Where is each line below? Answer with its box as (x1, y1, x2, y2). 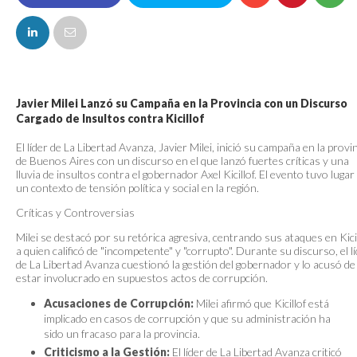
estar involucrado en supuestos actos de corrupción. (16, 271, 268, 284)
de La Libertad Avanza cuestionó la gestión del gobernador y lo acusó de (16, 257, 355, 271)
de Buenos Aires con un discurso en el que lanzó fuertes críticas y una (16, 154, 349, 167)
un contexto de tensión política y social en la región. (16, 181, 259, 194)
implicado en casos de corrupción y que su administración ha (44, 312, 331, 325)
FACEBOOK (44, 20, 95, 29)
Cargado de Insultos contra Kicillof (16, 112, 205, 125)
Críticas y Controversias (16, 206, 135, 219)
